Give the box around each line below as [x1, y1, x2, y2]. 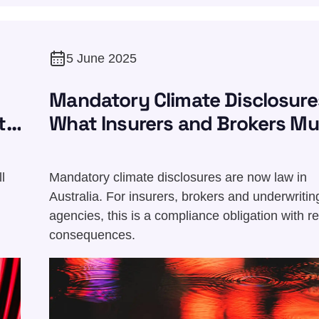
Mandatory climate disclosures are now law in [49, 169, 308, 184]
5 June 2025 [66, 51, 137, 66]
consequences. [49, 227, 136, 242]
